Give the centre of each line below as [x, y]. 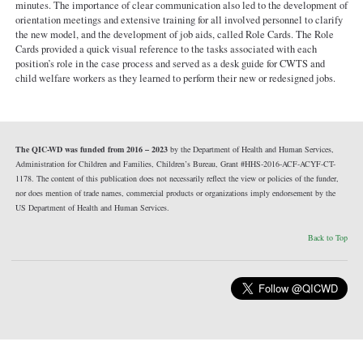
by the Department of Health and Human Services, [250, 149]
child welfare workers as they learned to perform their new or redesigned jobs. [175, 78]
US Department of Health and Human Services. [92, 208]
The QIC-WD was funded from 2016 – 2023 [91, 149]
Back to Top [328, 238]
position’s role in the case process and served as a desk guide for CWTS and [170, 63]
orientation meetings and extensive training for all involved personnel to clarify [179, 19]
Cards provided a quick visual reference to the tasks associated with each [166, 49]
